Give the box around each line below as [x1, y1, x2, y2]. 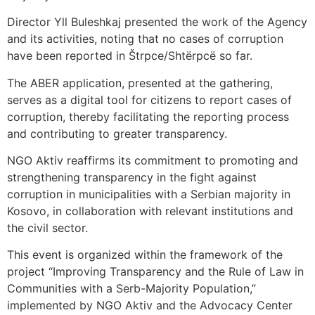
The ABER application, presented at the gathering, [7, 75, 273, 90]
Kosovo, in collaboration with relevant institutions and [7, 204, 293, 219]
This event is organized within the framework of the [7, 247, 283, 262]
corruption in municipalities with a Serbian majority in [7, 187, 290, 202]
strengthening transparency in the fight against [7, 170, 257, 185]
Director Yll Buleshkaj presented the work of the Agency [7, 15, 307, 30]
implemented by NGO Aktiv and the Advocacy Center [7, 298, 292, 313]
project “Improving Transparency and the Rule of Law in [7, 264, 304, 279]
